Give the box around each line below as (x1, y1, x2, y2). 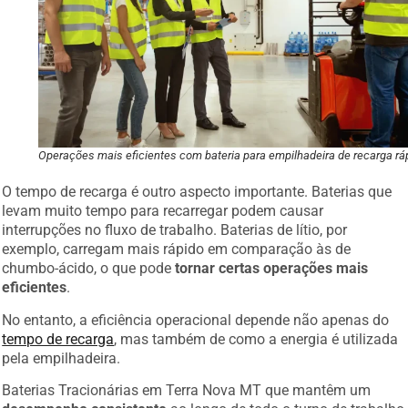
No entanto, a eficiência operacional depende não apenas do (2, 311, 390, 329)
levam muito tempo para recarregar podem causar (2, 202, 324, 220)
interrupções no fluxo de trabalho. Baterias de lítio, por (2, 221, 348, 240)
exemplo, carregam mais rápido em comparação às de (2, 240, 352, 259)
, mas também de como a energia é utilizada (114, 330, 399, 348)
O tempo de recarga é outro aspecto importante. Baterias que (2, 183, 393, 201)
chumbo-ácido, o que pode (2, 260, 176, 278)
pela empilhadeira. (2, 349, 121, 367)
